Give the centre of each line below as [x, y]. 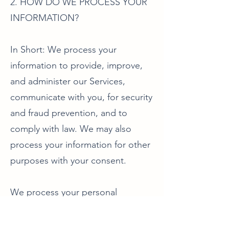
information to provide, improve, [76, 65]
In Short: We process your [63, 50]
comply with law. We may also [71, 129]
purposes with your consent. [68, 161]
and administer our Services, [68, 81]
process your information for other [80, 145]
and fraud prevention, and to [69, 113]
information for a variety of [64, 208]
